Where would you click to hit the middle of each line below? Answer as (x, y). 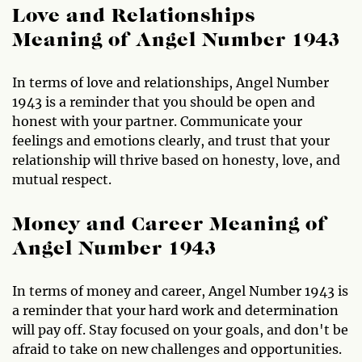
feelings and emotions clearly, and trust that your (171, 140)
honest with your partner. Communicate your (157, 121)
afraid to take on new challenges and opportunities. (177, 349)
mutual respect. (62, 179)
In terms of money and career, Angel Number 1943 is (180, 290)
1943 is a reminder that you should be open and (164, 101)
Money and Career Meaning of (170, 225)
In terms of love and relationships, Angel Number (170, 82)
